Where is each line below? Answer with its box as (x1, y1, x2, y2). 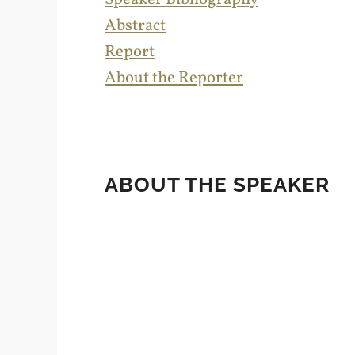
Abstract (105, 13, 166, 37)
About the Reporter (105, 66, 243, 90)
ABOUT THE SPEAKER (105, 172, 330, 197)
